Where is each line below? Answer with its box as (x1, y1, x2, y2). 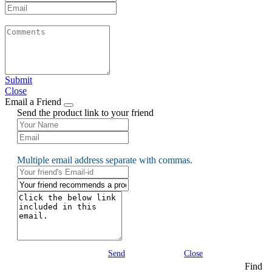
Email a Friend (5, 97, 64, 107)
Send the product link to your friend (17, 107, 154, 118)
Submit (5, 75, 32, 86)
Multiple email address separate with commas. (17, 155, 192, 166)
